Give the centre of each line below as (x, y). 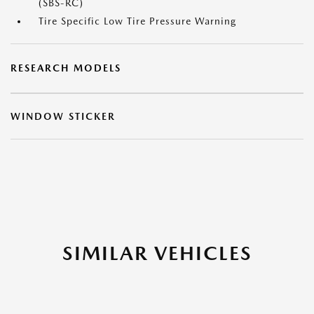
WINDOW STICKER (63, 116)
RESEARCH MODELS (66, 68)
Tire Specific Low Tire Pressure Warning (137, 21)
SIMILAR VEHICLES (157, 253)
